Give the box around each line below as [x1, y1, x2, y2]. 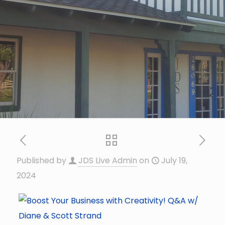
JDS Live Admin [78, 155, 137, 166]
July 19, [161, 155, 187, 166]
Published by [17, 155, 66, 166]
